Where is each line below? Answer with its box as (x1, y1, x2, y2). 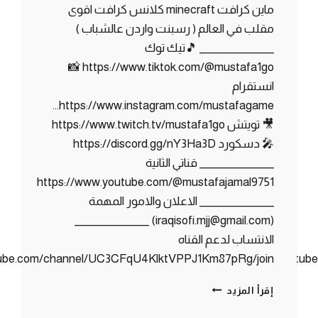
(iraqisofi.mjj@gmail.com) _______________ (74, 213, 155, 227)
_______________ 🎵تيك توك (144, 40, 274, 55)
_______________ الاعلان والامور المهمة (88, 194, 274, 208)
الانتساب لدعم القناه (177, 232, 274, 246)
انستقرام (231, 79, 274, 93)
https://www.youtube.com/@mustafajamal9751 (36, 175, 274, 189)
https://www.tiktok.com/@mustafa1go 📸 (67, 60, 82, 74)
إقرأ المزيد (226, 285, 274, 296)
